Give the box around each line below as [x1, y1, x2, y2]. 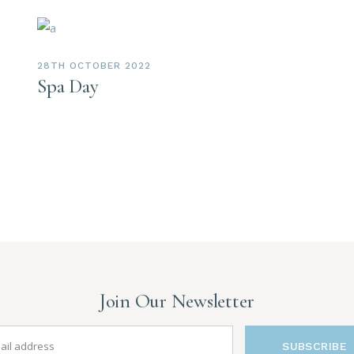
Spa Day [37, 73, 99, 98]
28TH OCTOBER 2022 [37, 59, 151, 71]
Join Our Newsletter [99, 288, 255, 313]
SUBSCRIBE [282, 339, 347, 352]
